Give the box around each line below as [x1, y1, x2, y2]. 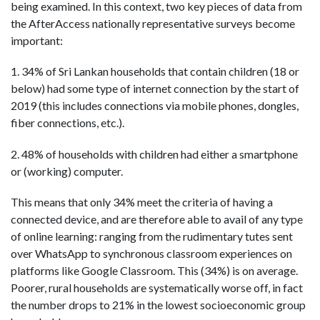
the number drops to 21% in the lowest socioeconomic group [11, 297, 306, 311]
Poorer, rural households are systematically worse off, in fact [11, 280, 303, 294]
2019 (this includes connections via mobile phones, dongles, [11, 99, 299, 113]
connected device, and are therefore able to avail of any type [11, 211, 303, 226]
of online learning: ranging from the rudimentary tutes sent [11, 229, 293, 243]
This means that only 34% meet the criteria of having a [11, 194, 273, 209]
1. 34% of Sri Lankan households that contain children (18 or [11, 64, 299, 79]
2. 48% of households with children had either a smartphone [11, 146, 298, 161]
